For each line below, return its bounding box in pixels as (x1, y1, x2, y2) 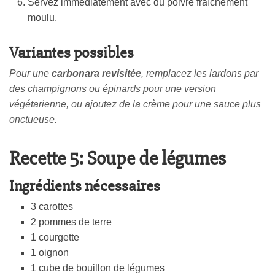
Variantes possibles (9, 43, 134, 63)
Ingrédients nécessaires (9, 176, 160, 196)
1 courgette (31, 232, 79, 243)
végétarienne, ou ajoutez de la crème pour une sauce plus (9, 99, 261, 110)
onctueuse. (9, 114, 57, 125)
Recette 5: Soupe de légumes (9, 146, 226, 171)
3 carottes (31, 201, 73, 212)
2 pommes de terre (31, 217, 112, 228)
